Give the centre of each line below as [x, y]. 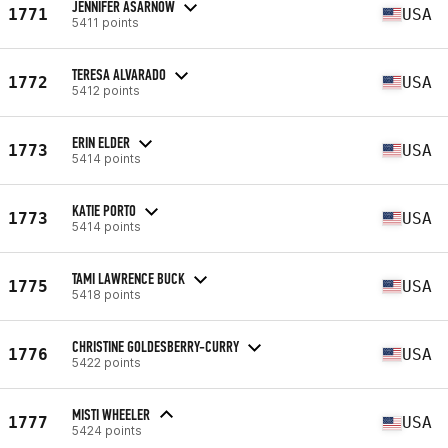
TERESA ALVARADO [119, 74]
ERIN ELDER [101, 142]
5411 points [105, 22]
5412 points [106, 90]
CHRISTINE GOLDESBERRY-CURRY [155, 346]
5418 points [106, 294]
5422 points [106, 362]
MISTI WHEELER [111, 414]
